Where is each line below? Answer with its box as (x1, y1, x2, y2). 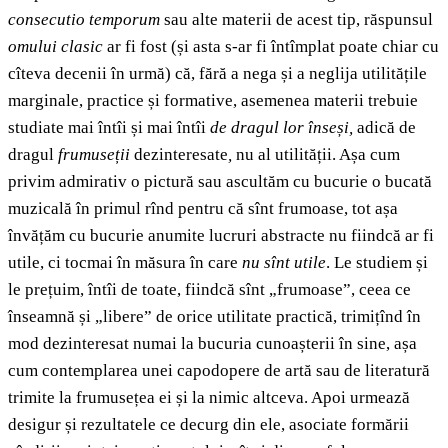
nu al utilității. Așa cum (236, 145, 400, 165)
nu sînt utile (238, 253, 326, 273)
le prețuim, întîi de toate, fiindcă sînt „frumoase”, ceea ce (8, 280, 411, 300)
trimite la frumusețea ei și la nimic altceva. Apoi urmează (8, 388, 410, 408)
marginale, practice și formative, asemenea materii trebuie (8, 91, 418, 111)
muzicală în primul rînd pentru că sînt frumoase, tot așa (8, 199, 398, 219)
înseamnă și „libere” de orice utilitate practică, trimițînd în (8, 307, 421, 327)
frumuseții (58, 145, 134, 165)
